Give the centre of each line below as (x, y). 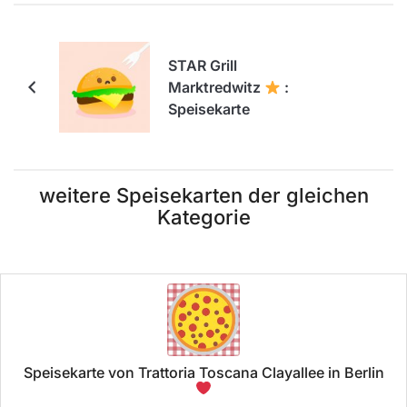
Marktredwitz (216, 88)
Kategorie (203, 218)
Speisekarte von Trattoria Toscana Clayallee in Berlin (203, 373)
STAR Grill (203, 66)
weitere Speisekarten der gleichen (203, 196)
